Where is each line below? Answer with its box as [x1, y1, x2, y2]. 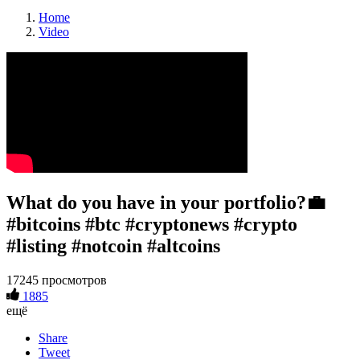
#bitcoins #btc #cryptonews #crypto [6, 213, 297, 235]
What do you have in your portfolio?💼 [6, 191, 325, 213]
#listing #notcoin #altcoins [6, 235, 220, 256]
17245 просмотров [6, 272, 107, 287]
